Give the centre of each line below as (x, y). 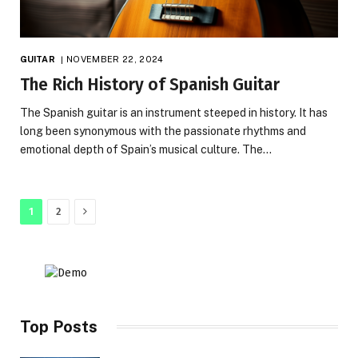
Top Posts (59, 326)
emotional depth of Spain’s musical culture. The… (146, 149)
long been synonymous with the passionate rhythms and (163, 131)
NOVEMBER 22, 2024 (115, 59)
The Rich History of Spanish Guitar (150, 84)
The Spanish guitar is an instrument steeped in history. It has (174, 112)
